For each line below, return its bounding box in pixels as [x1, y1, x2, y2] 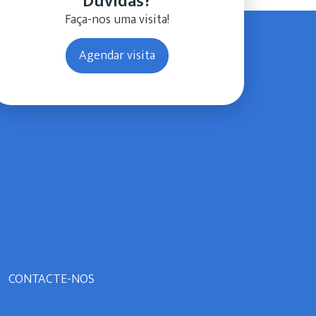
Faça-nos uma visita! [64, 9, 169, 30]
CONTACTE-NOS [8, 269, 95, 290]
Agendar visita [78, 45, 155, 66]
